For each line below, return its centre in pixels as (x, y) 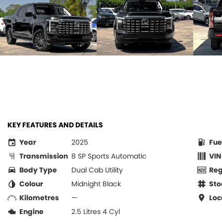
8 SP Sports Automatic (109, 156)
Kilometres (39, 198)
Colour (31, 184)
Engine (31, 212)
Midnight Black (96, 184)
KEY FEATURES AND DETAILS (55, 125)
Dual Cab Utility (97, 170)
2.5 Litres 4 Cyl (96, 212)
